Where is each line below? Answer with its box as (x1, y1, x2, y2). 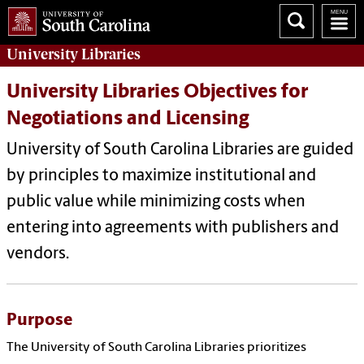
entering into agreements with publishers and (6, 220, 339, 237)
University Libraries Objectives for (6, 83, 308, 103)
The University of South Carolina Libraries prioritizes (6, 341, 306, 355)
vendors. (6, 246, 69, 263)
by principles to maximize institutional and (6, 168, 316, 185)
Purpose (6, 312, 72, 330)
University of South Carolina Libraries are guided (6, 142, 353, 159)
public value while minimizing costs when (6, 194, 305, 211)
